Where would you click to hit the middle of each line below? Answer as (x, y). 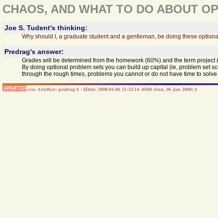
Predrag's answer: (34, 51)
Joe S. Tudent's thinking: (46, 27)
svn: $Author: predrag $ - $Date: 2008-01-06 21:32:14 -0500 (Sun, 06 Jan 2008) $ (112, 89)
